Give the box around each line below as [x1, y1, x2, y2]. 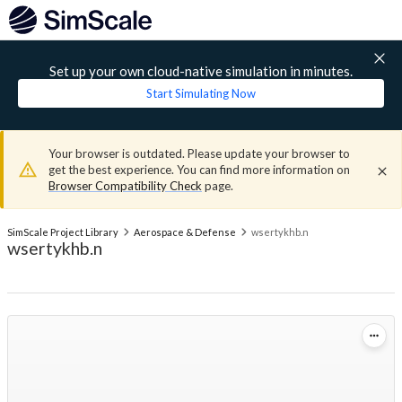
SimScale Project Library [7, 226, 118, 238]
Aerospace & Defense [133, 226, 236, 238]
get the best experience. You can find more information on [48, 162, 350, 177]
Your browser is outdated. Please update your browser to [48, 146, 350, 161]
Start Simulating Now [146, 86, 256, 100]
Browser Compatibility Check [48, 179, 202, 193]
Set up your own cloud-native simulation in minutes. [49, 63, 353, 79]
